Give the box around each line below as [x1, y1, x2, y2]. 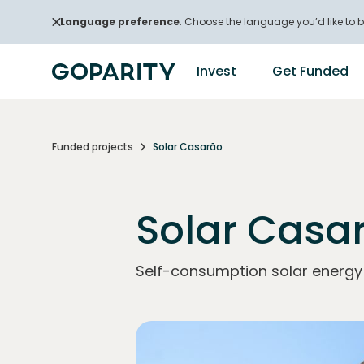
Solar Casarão [153, 139, 223, 154]
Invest [197, 62, 236, 80]
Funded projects [52, 139, 133, 154]
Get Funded [272, 62, 349, 80]
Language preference [60, 15, 180, 28]
